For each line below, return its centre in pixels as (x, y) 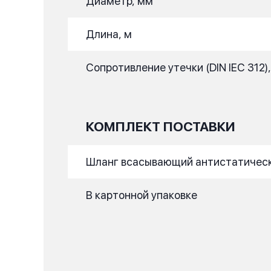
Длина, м (109, 34)
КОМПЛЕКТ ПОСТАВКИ (161, 126)
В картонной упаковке (142, 195)
